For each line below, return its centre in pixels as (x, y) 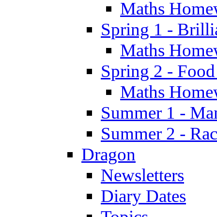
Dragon (108, 154)
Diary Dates (143, 196)
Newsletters (142, 175)
